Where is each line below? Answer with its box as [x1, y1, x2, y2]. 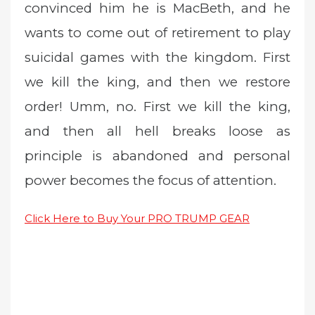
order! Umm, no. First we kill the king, [25, 98, 290, 115]
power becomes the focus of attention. [25, 172, 276, 189]
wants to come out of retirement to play [25, 25, 290, 41]
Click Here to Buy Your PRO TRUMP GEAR [25, 211, 250, 225]
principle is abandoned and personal [25, 148, 290, 165]
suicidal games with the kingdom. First [25, 49, 290, 66]
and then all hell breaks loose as [25, 123, 290, 140]
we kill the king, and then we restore [25, 74, 290, 91]
